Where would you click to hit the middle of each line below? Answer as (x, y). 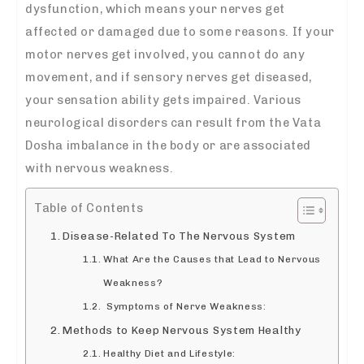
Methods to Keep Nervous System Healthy (182, 329)
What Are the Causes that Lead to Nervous (212, 259)
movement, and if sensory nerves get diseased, (169, 77)
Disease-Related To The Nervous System (179, 235)
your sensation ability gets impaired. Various (164, 100)
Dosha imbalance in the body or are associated (169, 145)
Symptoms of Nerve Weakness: (185, 306)
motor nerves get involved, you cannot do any (165, 54)
